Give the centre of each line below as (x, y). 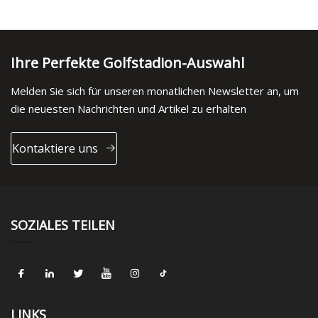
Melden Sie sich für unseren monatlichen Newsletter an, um (155, 91)
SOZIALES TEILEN (63, 225)
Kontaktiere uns (55, 148)
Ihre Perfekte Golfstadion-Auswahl (127, 63)
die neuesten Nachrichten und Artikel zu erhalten (128, 109)
